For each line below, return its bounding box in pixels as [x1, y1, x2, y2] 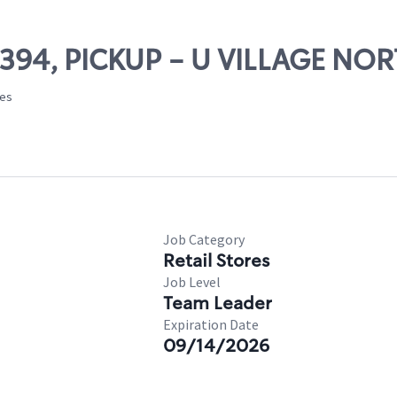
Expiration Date [163, 315, 259, 333]
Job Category [163, 230, 245, 248]
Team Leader [163, 292, 272, 315]
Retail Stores [163, 249, 269, 272]
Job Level [163, 273, 221, 291]
